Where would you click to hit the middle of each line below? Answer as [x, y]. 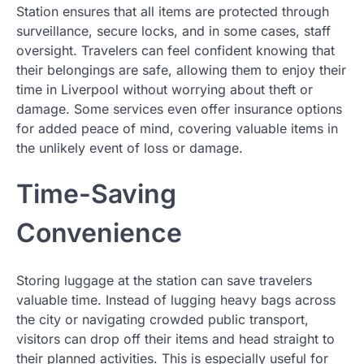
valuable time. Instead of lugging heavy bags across [176, 299]
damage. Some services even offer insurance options [179, 108]
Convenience [99, 233]
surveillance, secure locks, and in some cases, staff [173, 30]
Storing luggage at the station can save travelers [164, 280]
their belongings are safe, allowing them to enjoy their [181, 69]
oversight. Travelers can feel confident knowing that [175, 50]
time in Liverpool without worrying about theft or [165, 89]
